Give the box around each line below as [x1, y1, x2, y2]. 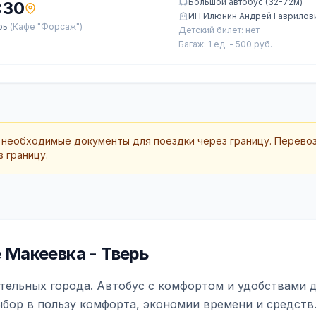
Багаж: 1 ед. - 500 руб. [178, 39, 272, 49]
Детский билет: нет [178, 25, 260, 35]
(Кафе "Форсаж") [10, 21, 83, 32]
